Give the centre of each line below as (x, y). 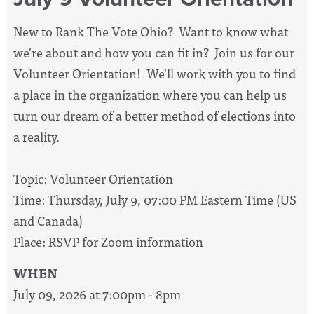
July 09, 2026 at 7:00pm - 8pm (97, 294)
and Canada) (48, 221)
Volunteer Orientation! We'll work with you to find (155, 74)
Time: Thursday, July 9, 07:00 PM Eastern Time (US (155, 200)
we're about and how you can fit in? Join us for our (154, 53)
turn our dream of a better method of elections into (155, 116)
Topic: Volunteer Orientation (93, 179)
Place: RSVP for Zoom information (108, 242)
